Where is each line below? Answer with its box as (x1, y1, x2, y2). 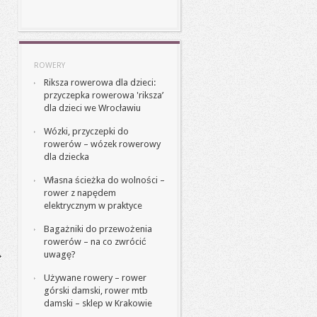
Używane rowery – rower (44, 272, 146, 283)
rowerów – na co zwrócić (44, 236, 146, 247)
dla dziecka (44, 151, 89, 162)
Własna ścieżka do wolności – (44, 175, 165, 185)
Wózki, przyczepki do (44, 126, 129, 137)
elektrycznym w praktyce (44, 200, 142, 211)
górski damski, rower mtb (44, 285, 148, 296)
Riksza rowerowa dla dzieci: (44, 77, 156, 88)
